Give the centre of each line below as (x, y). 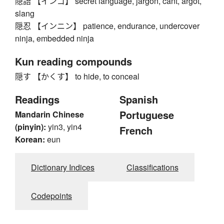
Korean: (30, 139)
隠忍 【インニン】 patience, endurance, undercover (107, 26)
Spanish (139, 99)
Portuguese (147, 115)
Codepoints (51, 196)
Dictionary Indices (63, 167)
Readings (37, 99)
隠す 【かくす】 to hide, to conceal (77, 76)
